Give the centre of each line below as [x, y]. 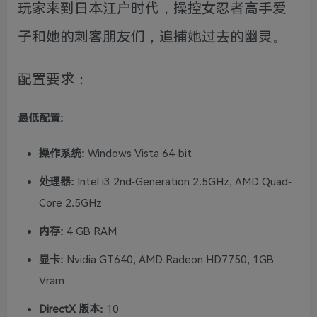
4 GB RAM [90, 232]
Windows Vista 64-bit [138, 154]
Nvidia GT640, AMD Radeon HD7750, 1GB [169, 260]
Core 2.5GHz [70, 203]
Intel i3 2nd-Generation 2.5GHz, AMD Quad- [183, 182]
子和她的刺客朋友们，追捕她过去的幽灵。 [152, 37]
